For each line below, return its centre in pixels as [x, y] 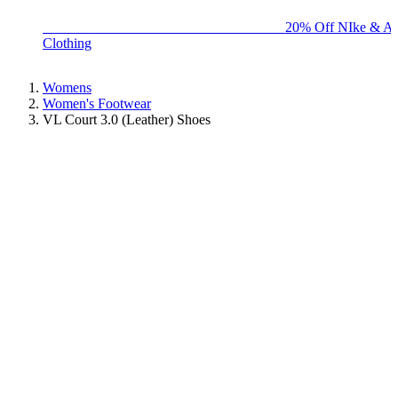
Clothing [67, 43]
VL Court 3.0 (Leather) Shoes [127, 119]
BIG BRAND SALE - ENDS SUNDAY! [164, 27]
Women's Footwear [97, 103]
